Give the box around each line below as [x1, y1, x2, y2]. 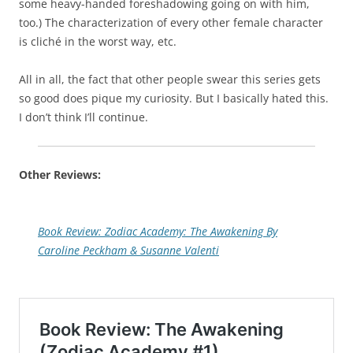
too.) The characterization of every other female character [19, 15, 323, 31]
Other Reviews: [19, 167, 101, 183]
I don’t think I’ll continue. [19, 110, 148, 125]
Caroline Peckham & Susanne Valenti [38, 243, 219, 258]
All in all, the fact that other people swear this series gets [19, 72, 321, 87]
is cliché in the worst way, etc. [19, 34, 176, 50]
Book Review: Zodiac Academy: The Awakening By [38, 224, 277, 240]
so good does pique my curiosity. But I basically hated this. [19, 91, 329, 106]
